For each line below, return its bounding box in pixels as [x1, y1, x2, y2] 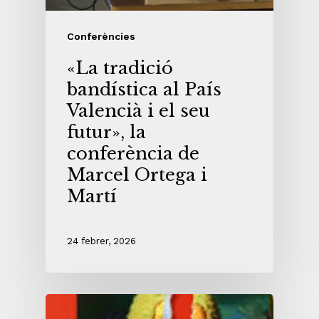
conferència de [67, 142, 199, 164]
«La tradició [67, 57, 173, 78]
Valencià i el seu [67, 100, 210, 121]
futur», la [67, 121, 146, 142]
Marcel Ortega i [67, 164, 207, 185]
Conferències [67, 30, 135, 42]
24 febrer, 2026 [67, 236, 136, 247]
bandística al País [67, 78, 221, 100]
